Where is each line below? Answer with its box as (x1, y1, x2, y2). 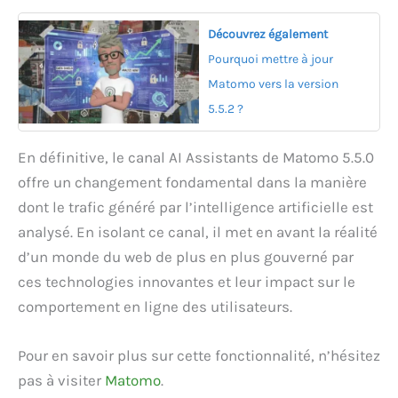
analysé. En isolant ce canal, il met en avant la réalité (18, 222, 378, 241)
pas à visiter (18, 370, 105, 389)
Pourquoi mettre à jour (208, 51, 333, 67)
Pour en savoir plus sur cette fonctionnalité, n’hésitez (18, 346, 380, 364)
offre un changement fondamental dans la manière (18, 172, 367, 191)
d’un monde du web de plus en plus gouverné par (18, 247, 354, 266)
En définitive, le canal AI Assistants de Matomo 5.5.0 (18, 147, 374, 166)
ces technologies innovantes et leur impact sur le (18, 272, 355, 291)
